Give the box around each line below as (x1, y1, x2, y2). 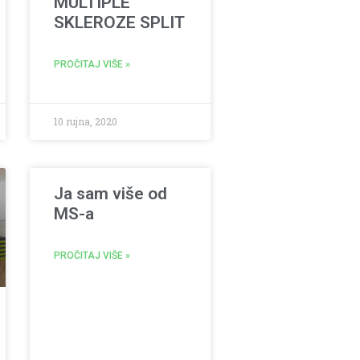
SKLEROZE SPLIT (54, 13, 186, 32)
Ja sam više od (54, 183, 168, 203)
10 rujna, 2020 (54, 114, 118, 128)
